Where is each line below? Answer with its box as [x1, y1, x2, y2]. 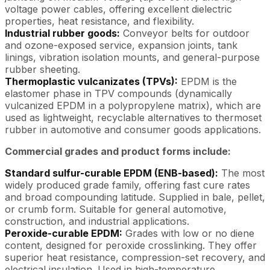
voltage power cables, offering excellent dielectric [5, 3, 232, 15]
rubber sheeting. [5, 63, 80, 75]
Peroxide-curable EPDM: [5, 227, 122, 239]
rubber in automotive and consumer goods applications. [5, 124, 261, 136]
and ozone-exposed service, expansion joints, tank [5, 39, 237, 51]
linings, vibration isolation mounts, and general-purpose [5, 51, 260, 63]
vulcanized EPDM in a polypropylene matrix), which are [5, 99, 261, 111]
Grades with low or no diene [122, 227, 254, 239]
